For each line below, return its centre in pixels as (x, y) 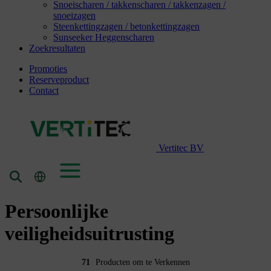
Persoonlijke (57, 211)
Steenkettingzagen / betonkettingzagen (126, 26)
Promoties (48, 68)
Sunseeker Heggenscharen (104, 37)
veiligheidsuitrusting (90, 233)
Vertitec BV (181, 148)
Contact (44, 90)
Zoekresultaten (57, 48)
